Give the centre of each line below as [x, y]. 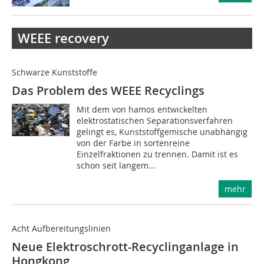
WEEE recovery [63, 38]
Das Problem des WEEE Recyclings [108, 90]
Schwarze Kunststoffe [55, 72]
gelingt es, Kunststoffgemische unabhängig [162, 131]
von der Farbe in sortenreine [133, 143]
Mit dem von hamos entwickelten [142, 109]
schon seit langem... [116, 165]
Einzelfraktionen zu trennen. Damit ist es [158, 154]
